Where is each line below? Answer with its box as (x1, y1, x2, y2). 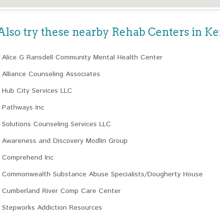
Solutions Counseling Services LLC (2, 119, 111, 129)
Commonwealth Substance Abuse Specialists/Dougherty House (2, 169, 203, 179)
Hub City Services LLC (2, 86, 72, 96)
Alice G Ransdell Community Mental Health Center (2, 53, 163, 62)
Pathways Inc (2, 103, 44, 112)
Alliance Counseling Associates (2, 69, 100, 79)
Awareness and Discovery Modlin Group (2, 136, 128, 146)
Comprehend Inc (2, 153, 54, 163)
